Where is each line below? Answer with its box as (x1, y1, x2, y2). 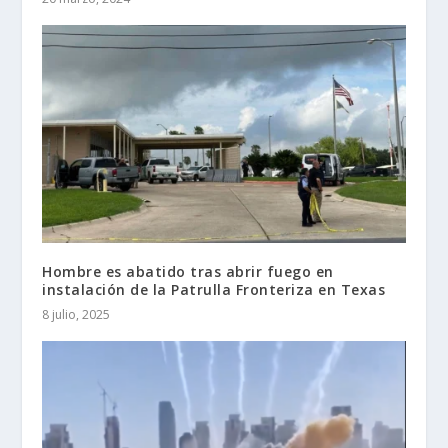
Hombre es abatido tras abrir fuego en (42, 262, 334, 282)
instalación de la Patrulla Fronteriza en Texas (42, 280, 386, 300)
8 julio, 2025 (42, 306, 111, 324)
